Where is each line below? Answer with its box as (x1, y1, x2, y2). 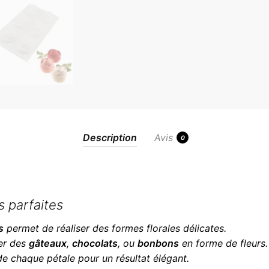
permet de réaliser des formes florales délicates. (3, 222, 226, 234)
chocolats (71, 237, 118, 249)
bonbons (137, 237, 179, 249)
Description (83, 131, 137, 144)
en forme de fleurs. (178, 237, 268, 249)
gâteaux (28, 237, 67, 249)
